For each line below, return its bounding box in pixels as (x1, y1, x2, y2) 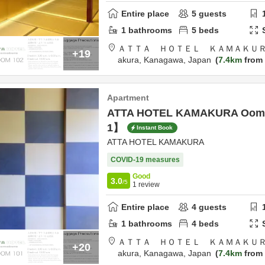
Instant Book (137, 124, 173, 131)
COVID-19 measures (111, 156, 180, 164)
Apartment (107, 93, 149, 102)
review (137, 180, 160, 189)
